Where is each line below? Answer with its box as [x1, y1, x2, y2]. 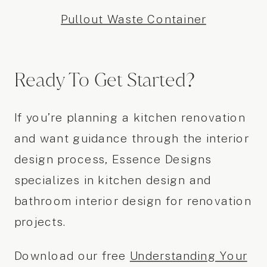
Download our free [14, 250, 130, 263]
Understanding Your [129, 250, 247, 263]
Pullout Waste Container [61, 13, 206, 26]
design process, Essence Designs [14, 153, 212, 167]
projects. [14, 215, 67, 229]
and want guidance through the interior [14, 132, 250, 146]
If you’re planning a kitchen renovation [14, 111, 246, 125]
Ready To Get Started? [14, 67, 195, 93]
